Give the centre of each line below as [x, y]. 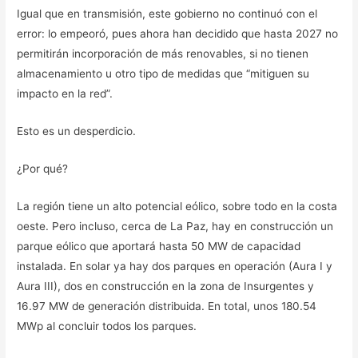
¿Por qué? [43, 168]
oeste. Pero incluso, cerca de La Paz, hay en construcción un [175, 226]
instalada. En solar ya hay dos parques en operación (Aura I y [175, 266]
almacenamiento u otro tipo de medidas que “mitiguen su [163, 74]
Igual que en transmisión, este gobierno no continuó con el [167, 14]
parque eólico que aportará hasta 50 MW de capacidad [159, 246]
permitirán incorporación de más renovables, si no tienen [163, 54]
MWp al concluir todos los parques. [107, 326]
